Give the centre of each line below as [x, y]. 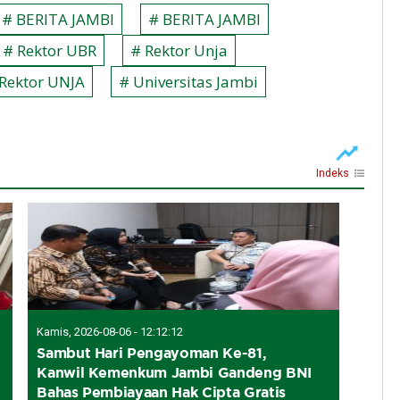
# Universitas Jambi [188, 81]
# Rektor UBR [50, 50]
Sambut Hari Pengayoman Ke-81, [152, 352]
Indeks [333, 173]
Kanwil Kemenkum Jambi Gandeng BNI [174, 372]
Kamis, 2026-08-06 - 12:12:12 [110, 331]
